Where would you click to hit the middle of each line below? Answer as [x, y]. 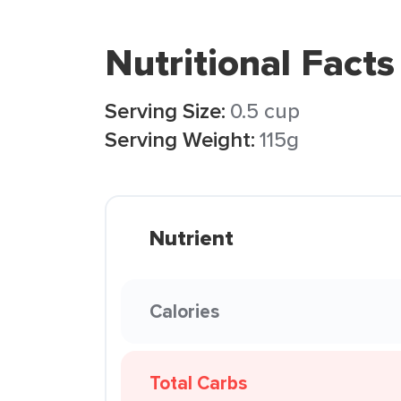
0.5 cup [265, 111]
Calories [184, 311]
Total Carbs [198, 383]
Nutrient [192, 238]
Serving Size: [165, 111]
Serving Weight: [180, 139]
